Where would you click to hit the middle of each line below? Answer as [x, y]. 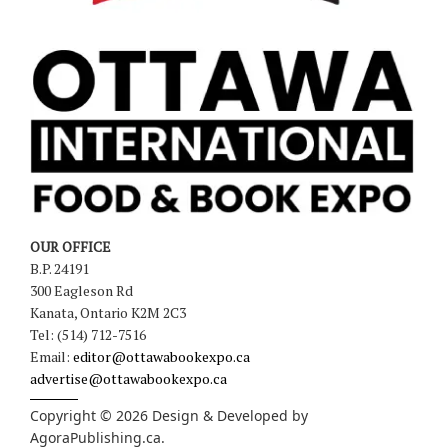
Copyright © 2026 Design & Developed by [169, 415]
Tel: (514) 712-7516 [88, 334]
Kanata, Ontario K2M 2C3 [108, 312]
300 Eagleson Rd [81, 290]
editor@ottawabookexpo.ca [161, 356]
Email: [51, 356]
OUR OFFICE [70, 246]
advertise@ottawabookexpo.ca [128, 378]
